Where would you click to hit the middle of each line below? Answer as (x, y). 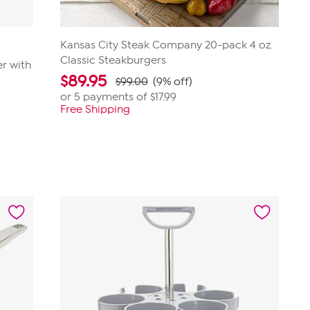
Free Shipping (95, 109)
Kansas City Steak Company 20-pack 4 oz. (166, 45)
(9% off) (172, 82)
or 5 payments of (105, 97)
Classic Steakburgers (113, 60)
